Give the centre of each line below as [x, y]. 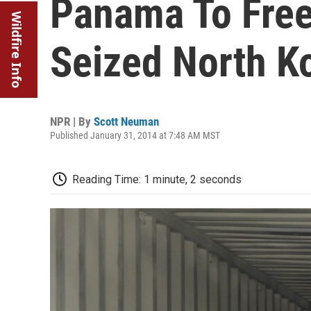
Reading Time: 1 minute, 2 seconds [157, 179]
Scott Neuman [126, 121]
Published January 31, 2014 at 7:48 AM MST [135, 135]
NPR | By [72, 121]
